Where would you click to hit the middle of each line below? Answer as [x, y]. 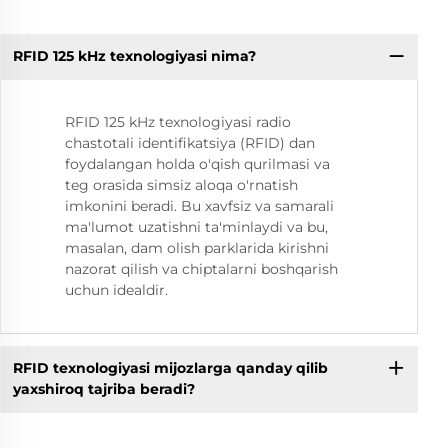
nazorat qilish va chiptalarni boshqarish [201, 268]
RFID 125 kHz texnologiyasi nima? [134, 56]
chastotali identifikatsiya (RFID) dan [190, 142]
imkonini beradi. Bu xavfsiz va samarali [199, 205]
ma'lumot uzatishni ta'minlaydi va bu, [196, 226]
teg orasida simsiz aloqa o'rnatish [181, 184]
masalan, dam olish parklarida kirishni [197, 247]
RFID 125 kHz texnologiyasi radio [178, 121]
